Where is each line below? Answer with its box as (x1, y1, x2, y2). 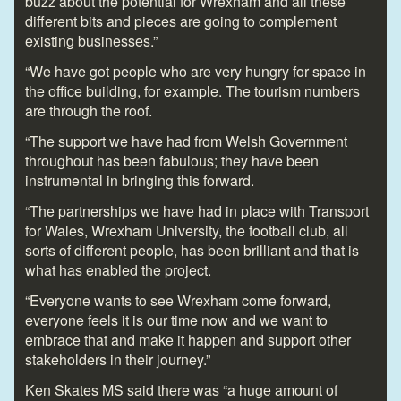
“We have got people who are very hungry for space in (25, 60, 366, 81)
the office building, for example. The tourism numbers (25, 80, 360, 101)
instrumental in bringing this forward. (25, 169, 254, 191)
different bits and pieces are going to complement (25, 10, 337, 31)
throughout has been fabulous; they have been (25, 149, 319, 171)
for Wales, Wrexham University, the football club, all (25, 219, 348, 241)
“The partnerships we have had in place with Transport (25, 200, 369, 221)
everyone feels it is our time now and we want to (25, 309, 328, 330)
